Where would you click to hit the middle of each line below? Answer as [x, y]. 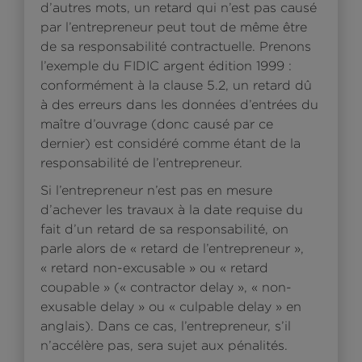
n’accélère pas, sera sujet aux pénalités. [164, 345]
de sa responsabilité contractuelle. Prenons [176, 46]
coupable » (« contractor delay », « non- [166, 287]
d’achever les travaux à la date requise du [172, 209]
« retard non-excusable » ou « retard [154, 267]
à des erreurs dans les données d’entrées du [179, 104]
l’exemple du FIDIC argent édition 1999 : [166, 65]
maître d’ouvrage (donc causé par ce [157, 124]
